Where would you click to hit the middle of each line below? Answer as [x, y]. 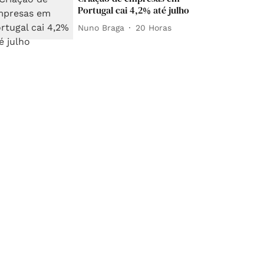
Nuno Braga [101, 27]
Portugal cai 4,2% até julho [134, 10]
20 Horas [154, 27]
